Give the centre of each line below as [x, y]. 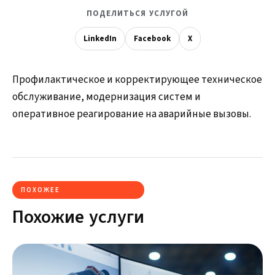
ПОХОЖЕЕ [41, 190]
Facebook [152, 39]
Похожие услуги [78, 216]
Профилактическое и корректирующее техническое [137, 80]
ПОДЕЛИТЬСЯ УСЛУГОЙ [137, 14]
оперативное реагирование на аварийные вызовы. [132, 114]
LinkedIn [100, 39]
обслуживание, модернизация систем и [107, 97]
